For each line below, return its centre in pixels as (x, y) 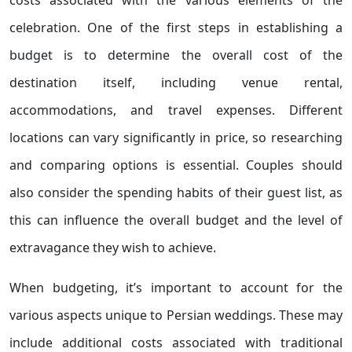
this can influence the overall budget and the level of (176, 220)
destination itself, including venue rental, (176, 82)
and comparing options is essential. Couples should (176, 165)
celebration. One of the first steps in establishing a (176, 27)
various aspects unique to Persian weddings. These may (176, 315)
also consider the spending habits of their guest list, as (176, 192)
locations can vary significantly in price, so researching (176, 137)
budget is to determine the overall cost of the (176, 55)
